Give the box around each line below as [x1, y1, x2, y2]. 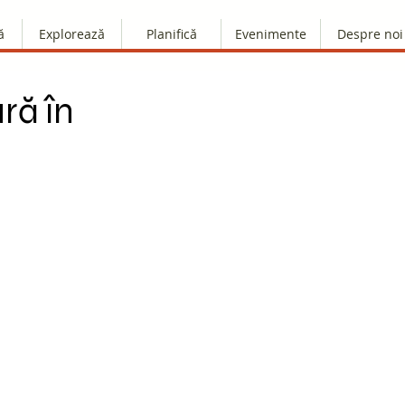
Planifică [146, 25, 197, 42]
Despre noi [337, 25, 403, 42]
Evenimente [235, 25, 306, 42]
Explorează [39, 25, 105, 42]
